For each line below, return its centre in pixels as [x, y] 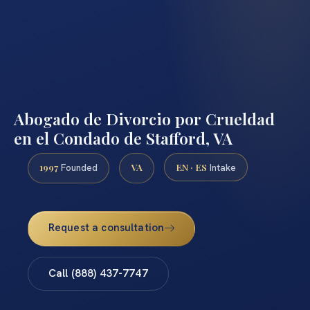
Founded [78, 167]
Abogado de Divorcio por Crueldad [144, 118]
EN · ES [191, 166]
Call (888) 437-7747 [98, 274]
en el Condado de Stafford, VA [123, 138]
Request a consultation [106, 228]
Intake [221, 167]
